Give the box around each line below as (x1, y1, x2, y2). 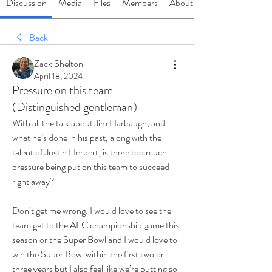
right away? (12, 174, 55, 188)
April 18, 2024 (34, 70, 83, 82)
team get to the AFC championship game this (12, 218, 179, 232)
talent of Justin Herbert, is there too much (12, 145, 167, 159)
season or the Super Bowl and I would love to (12, 233, 177, 246)
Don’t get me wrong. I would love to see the (12, 203, 171, 217)
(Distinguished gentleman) (12, 98, 137, 116)
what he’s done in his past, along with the (12, 131, 161, 144)
